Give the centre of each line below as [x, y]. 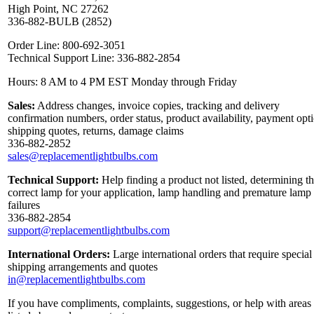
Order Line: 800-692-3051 [67, 46]
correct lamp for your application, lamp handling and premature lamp [159, 193]
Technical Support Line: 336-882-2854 [94, 58]
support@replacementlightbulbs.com [89, 231]
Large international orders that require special [211, 254]
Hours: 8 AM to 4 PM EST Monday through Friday [122, 82]
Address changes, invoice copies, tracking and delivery [157, 106]
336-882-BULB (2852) [60, 22]
